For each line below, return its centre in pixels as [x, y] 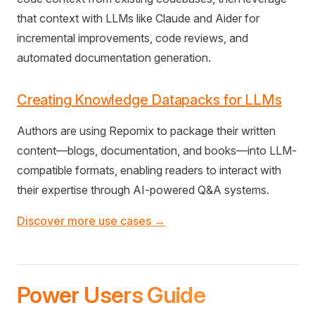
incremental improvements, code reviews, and [133, 38]
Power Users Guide [111, 295]
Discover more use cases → [91, 221]
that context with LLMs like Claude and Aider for [138, 19]
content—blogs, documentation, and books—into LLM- [157, 151]
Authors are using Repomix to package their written [146, 131]
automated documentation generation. [114, 58]
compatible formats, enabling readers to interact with [149, 171]
